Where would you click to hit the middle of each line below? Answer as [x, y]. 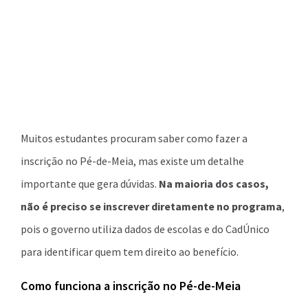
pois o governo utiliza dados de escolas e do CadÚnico [145, 229]
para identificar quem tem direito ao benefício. [130, 252]
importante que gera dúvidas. [90, 184]
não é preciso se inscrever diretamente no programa [151, 206]
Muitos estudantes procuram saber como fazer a [134, 138]
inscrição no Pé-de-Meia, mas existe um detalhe [132, 161]
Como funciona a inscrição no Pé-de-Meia [131, 286]
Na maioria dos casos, [214, 184]
